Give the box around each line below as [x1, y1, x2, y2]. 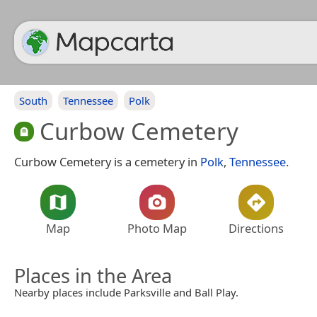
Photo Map [127, 219, 187, 236]
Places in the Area [14, 262, 172, 289]
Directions [229, 219, 284, 236]
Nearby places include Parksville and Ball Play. [14, 284, 238, 299]
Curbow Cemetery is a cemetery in [14, 153, 200, 170]
